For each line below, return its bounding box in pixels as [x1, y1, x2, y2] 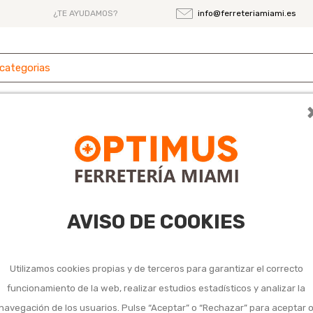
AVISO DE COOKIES [67, 210, 246, 233]
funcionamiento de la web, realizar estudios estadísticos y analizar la [7, 282, 306, 293]
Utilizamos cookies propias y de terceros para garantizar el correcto [9, 263, 303, 274]
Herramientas [120, 116, 183, 129]
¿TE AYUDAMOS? [52, 8, 117, 18]
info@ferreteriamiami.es [198, 8, 297, 18]
